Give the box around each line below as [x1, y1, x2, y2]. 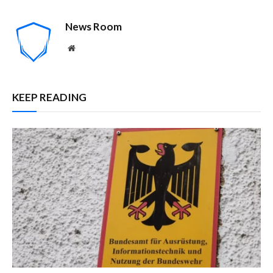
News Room [65, 19, 122, 33]
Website [74, 43, 102, 52]
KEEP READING [12, 90, 87, 104]
